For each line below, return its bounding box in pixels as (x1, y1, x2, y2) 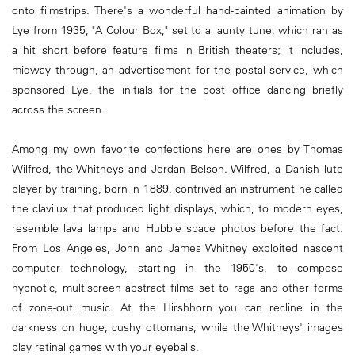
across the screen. (12, 102, 105, 117)
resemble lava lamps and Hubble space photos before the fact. (12, 221, 343, 236)
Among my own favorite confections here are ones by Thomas (12, 142, 343, 157)
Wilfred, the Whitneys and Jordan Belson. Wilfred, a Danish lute (12, 162, 343, 177)
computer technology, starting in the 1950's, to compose (12, 261, 343, 276)
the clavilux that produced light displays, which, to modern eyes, (12, 201, 343, 216)
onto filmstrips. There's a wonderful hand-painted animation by (12, 3, 343, 18)
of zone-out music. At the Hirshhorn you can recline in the (12, 300, 343, 315)
